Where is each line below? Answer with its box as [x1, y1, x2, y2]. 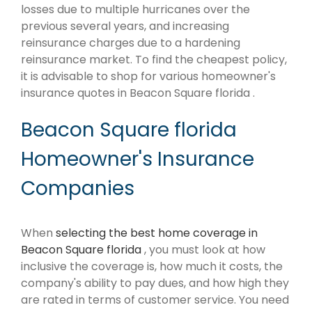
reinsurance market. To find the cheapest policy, [21, 51, 287, 68]
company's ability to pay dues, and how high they [21, 274, 289, 291]
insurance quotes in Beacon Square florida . [21, 84, 255, 101]
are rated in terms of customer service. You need [21, 291, 289, 308]
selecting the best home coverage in [56, 224, 258, 241]
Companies [21, 174, 134, 202]
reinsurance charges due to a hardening [21, 34, 240, 51]
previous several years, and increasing [21, 17, 229, 34]
